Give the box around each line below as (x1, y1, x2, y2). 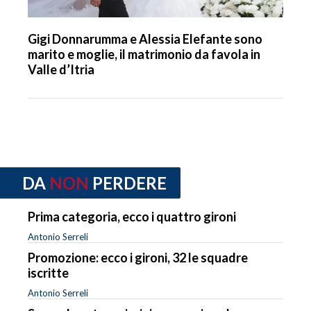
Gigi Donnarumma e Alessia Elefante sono (28, 31, 262, 47)
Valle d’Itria (28, 62, 94, 78)
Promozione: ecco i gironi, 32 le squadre (28, 249, 248, 265)
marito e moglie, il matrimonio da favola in (28, 47, 260, 62)
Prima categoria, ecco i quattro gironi (28, 208, 236, 224)
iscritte (28, 264, 69, 280)
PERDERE (92, 173, 167, 194)
